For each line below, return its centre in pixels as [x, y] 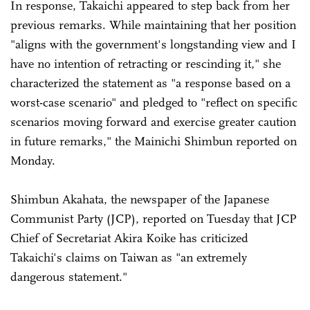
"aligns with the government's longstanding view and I [153, 44]
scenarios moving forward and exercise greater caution [153, 121]
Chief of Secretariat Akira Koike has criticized [129, 238]
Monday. [35, 160]
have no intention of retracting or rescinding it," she [146, 63]
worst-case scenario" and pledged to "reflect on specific [154, 102]
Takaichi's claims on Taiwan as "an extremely [129, 257]
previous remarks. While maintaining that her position [153, 25]
